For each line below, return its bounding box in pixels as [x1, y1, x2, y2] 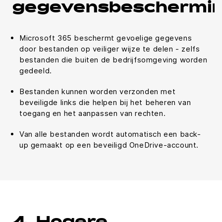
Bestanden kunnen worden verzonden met [19, 87, 176, 96]
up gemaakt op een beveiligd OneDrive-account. [19, 140, 199, 150]
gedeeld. [19, 66, 52, 75]
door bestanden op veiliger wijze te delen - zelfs [19, 44, 200, 54]
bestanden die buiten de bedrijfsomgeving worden [19, 55, 208, 64]
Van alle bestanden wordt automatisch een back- [19, 129, 201, 139]
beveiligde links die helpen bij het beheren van [19, 98, 191, 107]
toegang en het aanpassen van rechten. [19, 109, 166, 118]
